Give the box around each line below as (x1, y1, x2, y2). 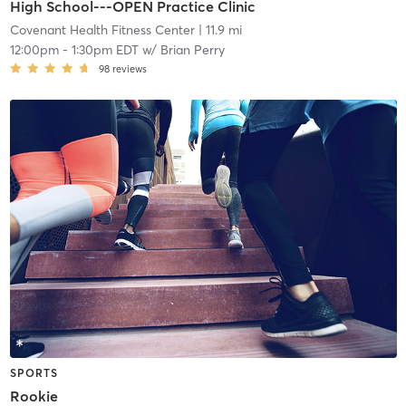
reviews (111, 63, 147, 76)
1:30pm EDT (71, 42, 139, 59)
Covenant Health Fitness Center (9, 22, 195, 39)
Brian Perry (159, 42, 225, 59)
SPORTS (9, 365, 58, 380)
